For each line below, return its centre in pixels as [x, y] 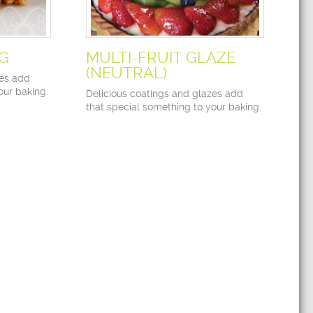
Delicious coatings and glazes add [164, 94]
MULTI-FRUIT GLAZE [160, 57]
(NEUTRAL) [126, 73]
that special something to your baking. [173, 107]
